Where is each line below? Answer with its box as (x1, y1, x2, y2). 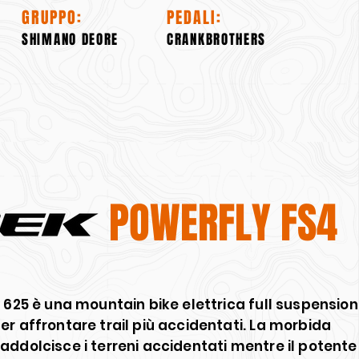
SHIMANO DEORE (22, 30, 119, 50)
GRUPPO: (22, 6, 83, 30)
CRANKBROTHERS (167, 30, 267, 50)
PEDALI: (167, 6, 222, 30)
